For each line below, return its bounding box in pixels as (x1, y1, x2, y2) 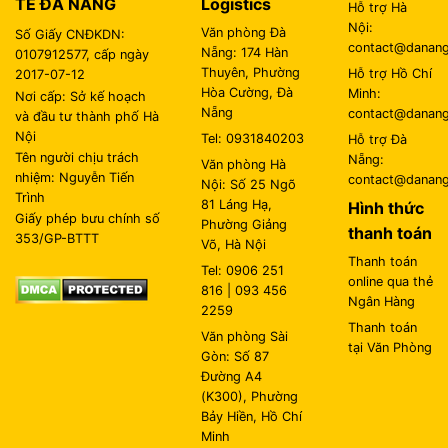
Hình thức (347, 198, 424, 219)
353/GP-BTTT (15, 231, 99, 247)
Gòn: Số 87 (201, 349, 270, 365)
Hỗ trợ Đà (347, 132, 407, 148)
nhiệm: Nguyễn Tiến (15, 169, 134, 185)
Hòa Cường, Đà (201, 85, 294, 101)
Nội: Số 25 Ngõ (201, 177, 297, 193)
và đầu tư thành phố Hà (15, 108, 159, 124)
